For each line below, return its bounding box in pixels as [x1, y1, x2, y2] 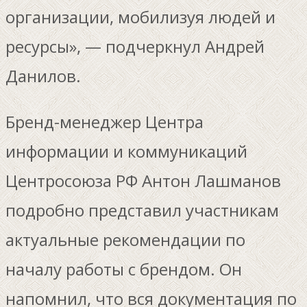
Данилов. [5, 64, 81, 87]
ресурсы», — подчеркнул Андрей [5, 34, 265, 58]
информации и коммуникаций [5, 139, 247, 162]
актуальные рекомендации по [5, 228, 245, 251]
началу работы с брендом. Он [5, 257, 242, 280]
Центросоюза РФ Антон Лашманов [5, 169, 281, 192]
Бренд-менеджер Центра [5, 110, 204, 133]
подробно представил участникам [5, 198, 279, 221]
